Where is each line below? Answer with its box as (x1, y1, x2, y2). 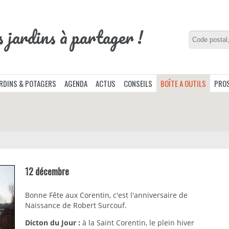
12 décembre (25, 165, 69, 178)
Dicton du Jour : (25, 217, 80, 227)
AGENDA (64, 78, 87, 89)
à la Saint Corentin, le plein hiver (80, 217, 194, 227)
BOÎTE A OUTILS (161, 78, 206, 89)
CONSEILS (124, 78, 152, 89)
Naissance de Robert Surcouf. (25, 200, 127, 210)
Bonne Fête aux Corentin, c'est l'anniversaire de (25, 190, 188, 200)
